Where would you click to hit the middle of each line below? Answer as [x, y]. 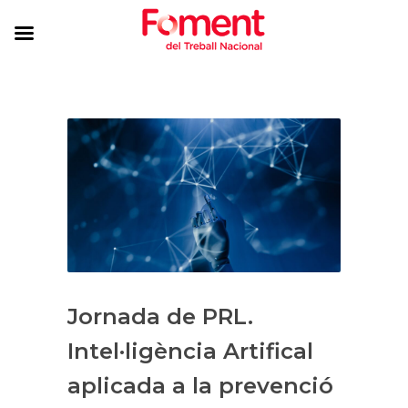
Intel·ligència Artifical [190, 351]
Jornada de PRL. [160, 316]
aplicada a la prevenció [200, 385]
